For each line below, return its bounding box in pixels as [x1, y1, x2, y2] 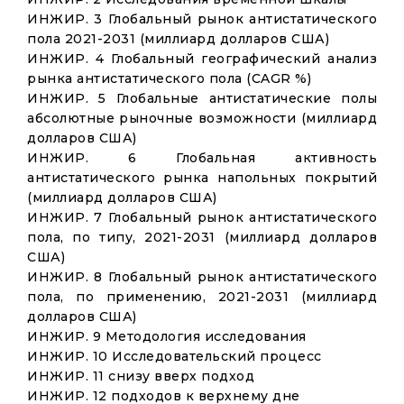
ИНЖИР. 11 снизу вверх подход [27, 368, 254, 384]
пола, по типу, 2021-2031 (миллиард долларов [27, 229, 377, 245]
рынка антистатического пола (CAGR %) [27, 70, 311, 87]
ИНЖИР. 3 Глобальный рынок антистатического [27, 11, 377, 27]
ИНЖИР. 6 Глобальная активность [27, 150, 377, 166]
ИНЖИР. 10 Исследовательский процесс [27, 348, 322, 364]
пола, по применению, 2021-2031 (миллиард [27, 289, 377, 305]
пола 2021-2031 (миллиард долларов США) [27, 31, 329, 47]
